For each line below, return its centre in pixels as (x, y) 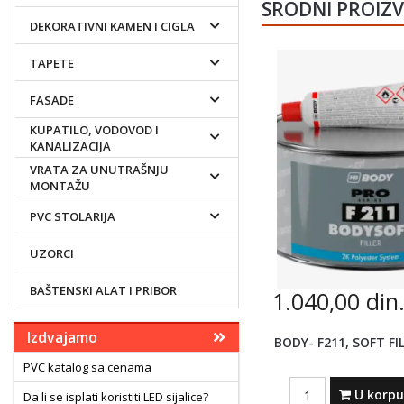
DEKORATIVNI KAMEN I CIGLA (112, 26)
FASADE (52, 100)
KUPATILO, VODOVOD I (94, 130)
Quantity (315, 384)
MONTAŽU (60, 186)
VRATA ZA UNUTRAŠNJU (99, 170)
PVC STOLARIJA (73, 216)
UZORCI (52, 253)
